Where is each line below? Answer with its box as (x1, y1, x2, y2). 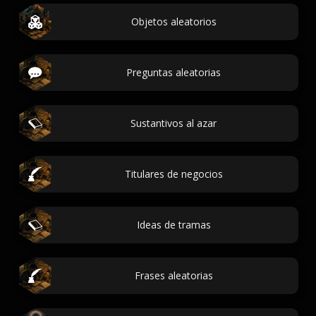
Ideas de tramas (136, 218, 211, 231)
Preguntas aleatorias (126, 66, 221, 79)
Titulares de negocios (124, 167, 223, 181)
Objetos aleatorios (130, 15, 217, 28)
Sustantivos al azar (130, 116, 217, 130)
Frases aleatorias (134, 269, 213, 282)
